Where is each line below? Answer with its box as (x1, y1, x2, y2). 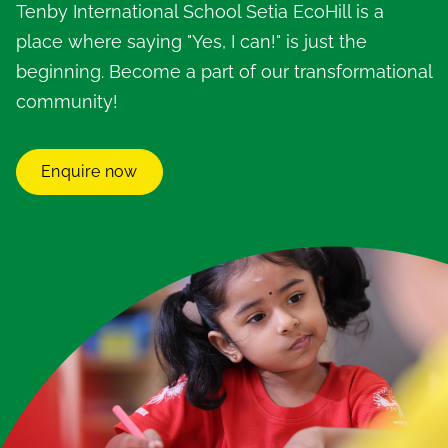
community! (16, 91, 118, 113)
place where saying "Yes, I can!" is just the (16, 31, 367, 53)
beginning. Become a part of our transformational (16, 61, 432, 83)
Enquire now (41, 162, 138, 182)
